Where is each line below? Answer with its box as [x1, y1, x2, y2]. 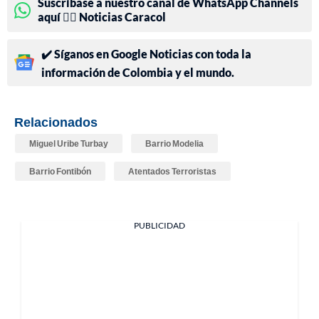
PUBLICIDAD [134, 219, 185, 231]
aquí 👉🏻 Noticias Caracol [38, 9, 166, 23]
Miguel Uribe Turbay [29, 137, 108, 149]
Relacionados [14, 113, 98, 130]
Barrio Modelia [145, 137, 204, 149]
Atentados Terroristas [128, 165, 216, 177]
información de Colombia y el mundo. [41, 65, 234, 79]
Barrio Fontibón [29, 165, 91, 177]
